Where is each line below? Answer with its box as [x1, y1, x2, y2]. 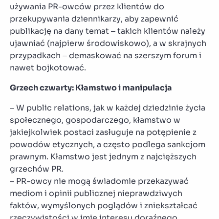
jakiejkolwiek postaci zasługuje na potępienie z [10, 127, 197, 137]
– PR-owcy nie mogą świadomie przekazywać [10, 175, 189, 186]
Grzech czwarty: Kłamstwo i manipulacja [10, 82, 172, 93]
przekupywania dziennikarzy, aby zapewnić [10, 13, 178, 24]
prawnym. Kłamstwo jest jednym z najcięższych [10, 151, 197, 162]
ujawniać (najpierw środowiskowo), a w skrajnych [10, 38, 206, 48]
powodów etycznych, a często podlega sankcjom [10, 139, 205, 150]
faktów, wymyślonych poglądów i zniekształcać [10, 200, 197, 211]
